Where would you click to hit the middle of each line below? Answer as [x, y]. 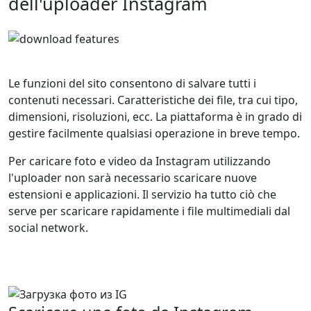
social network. [48, 228]
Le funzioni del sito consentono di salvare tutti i [132, 83]
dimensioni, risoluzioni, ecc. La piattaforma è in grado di [155, 117]
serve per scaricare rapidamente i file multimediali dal [149, 211]
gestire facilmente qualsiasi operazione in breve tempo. [154, 133]
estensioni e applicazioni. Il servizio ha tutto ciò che [142, 194]
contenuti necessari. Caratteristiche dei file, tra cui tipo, [153, 100]
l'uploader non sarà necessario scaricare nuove [133, 178]
